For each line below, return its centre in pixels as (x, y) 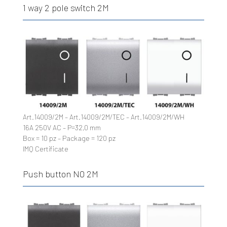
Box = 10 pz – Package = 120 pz (69, 138)
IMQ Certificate (45, 148)
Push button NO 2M (60, 174)
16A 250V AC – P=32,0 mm (62, 127)
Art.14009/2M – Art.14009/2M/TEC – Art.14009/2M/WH (103, 117)
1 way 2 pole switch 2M (66, 8)
